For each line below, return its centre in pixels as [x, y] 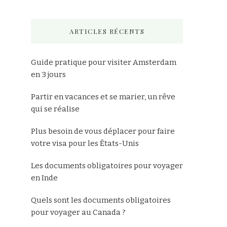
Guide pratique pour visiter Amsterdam [104, 62]
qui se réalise [55, 109]
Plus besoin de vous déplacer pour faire [103, 131]
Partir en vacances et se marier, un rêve [103, 97]
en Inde [44, 178]
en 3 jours [48, 74]
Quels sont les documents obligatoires [101, 200]
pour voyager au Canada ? [78, 212]
